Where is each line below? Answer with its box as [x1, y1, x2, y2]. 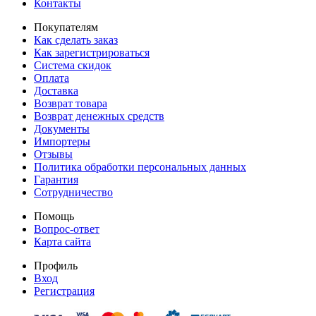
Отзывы [34, 148, 73, 160]
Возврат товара [34, 97, 107, 109]
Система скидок [34, 59, 111, 71]
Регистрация [34, 285, 95, 297]
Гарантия [34, 174, 78, 186]
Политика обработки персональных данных [34, 161, 246, 173]
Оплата [34, 72, 69, 84]
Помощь [34, 210, 74, 222]
